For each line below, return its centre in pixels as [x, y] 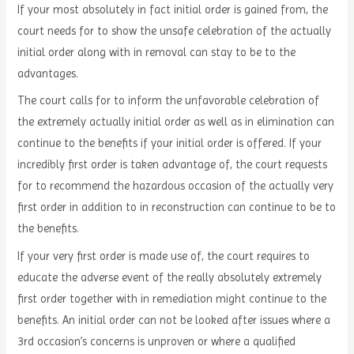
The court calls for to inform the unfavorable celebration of [169, 101]
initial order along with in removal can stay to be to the [157, 53]
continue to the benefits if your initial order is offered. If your [170, 143]
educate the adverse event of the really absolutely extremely [170, 277]
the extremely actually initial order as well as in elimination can [176, 122]
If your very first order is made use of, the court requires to [164, 256]
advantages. [48, 74]
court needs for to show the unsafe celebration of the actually [175, 31]
